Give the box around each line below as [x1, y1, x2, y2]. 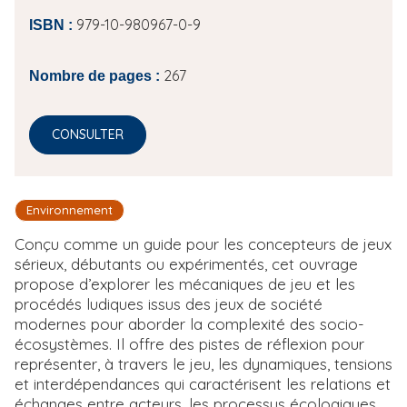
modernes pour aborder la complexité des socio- [15, 313, 364, 333]
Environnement [26, 203, 113, 218]
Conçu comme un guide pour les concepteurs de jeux [15, 233, 392, 253]
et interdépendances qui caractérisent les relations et [15, 373, 391, 393]
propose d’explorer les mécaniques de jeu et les [15, 273, 355, 293]
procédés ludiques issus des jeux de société [15, 293, 323, 313]
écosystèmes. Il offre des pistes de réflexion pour [15, 333, 364, 353]
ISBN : [29, 17, 73, 34]
